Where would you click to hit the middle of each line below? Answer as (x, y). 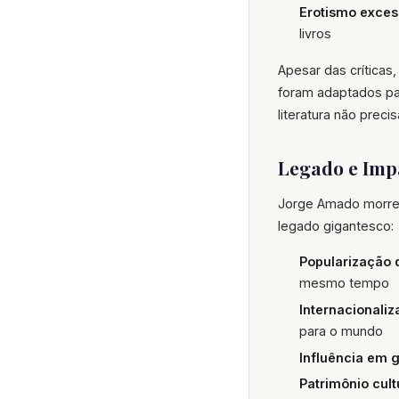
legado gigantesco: (336, 226)
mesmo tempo (344, 283)
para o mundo (341, 331)
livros (315, 34)
